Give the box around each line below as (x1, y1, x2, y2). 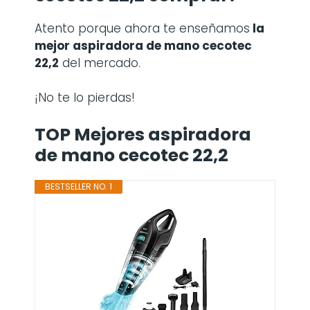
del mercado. (59, 54, 140, 71)
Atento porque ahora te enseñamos (35, 19, 250, 37)
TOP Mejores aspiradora (35, 122, 251, 147)
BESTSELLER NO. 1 (45, 180, 112, 192)
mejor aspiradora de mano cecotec (35, 37, 252, 54)
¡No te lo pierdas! (35, 89, 135, 106)
